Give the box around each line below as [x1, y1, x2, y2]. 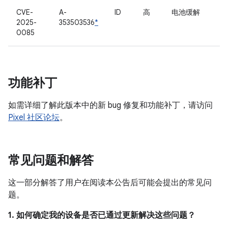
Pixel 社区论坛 [8, 112, 60, 123]
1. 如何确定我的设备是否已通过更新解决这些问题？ [8, 210, 195, 220]
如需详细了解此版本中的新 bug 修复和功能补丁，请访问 [8, 100, 213, 110]
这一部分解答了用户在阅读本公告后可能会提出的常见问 [8, 178, 212, 188]
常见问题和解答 [8, 153, 94, 168]
